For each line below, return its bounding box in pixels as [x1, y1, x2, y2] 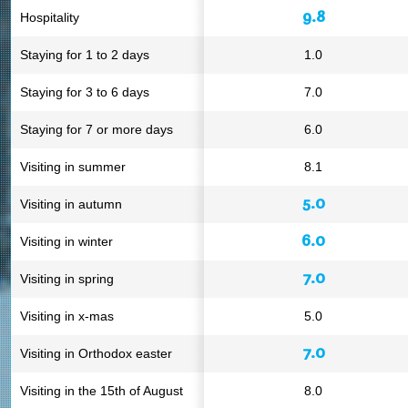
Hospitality [20, 10, 79, 25]
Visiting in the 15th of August [20, 383, 183, 398]
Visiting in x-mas [20, 309, 114, 323]
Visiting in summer [20, 159, 126, 174]
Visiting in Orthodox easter [20, 346, 172, 361]
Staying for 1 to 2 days [20, 47, 149, 62]
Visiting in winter [20, 234, 113, 249]
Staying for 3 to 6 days [20, 85, 149, 99]
